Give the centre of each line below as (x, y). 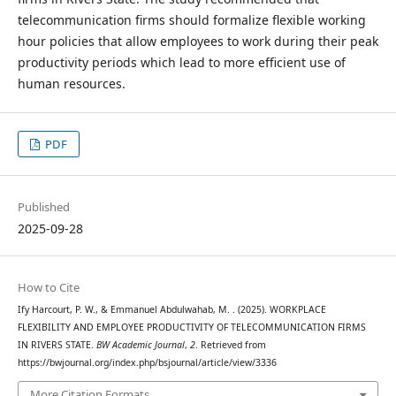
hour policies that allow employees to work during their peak (198, 41)
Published (43, 207)
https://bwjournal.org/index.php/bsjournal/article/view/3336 (147, 363)
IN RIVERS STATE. (57, 345)
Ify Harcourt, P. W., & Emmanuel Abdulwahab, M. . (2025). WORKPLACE (171, 310)
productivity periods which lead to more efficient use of (181, 62)
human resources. (71, 83)
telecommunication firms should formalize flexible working (191, 19)
